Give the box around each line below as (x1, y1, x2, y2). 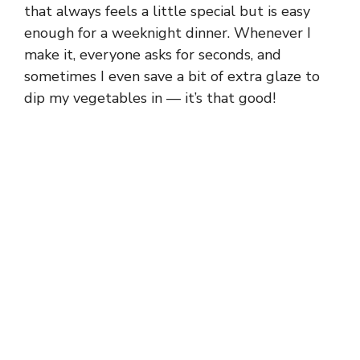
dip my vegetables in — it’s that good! (24, 88, 276, 108)
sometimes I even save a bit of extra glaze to (24, 66, 320, 86)
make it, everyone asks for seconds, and (24, 44, 281, 64)
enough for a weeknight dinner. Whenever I (24, 22, 311, 43)
